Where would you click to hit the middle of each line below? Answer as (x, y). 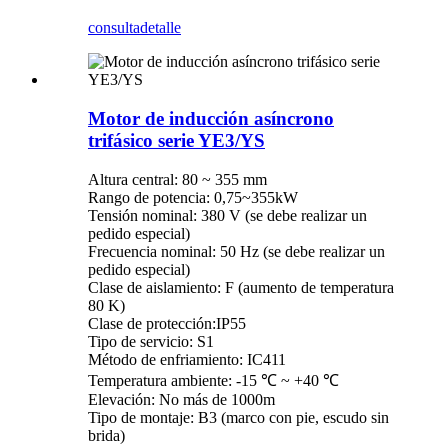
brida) (106, 435)
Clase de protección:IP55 (167, 323)
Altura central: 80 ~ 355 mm (177, 179)
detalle (160, 28)
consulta (114, 28)
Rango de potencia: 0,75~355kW (193, 197)
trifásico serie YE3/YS (176, 140)
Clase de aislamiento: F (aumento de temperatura (241, 287)
